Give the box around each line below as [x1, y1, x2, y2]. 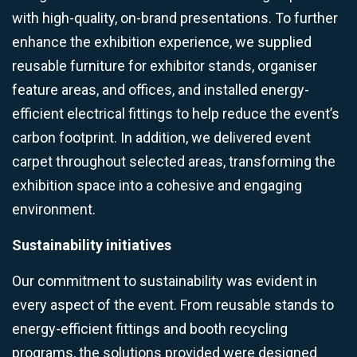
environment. [12, 200, 96, 218]
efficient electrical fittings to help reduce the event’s [12, 104, 339, 122]
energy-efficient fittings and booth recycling [12, 320, 288, 337]
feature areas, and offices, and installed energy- [12, 80, 309, 98]
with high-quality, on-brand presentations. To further [12, 9, 338, 26]
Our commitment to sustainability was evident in [12, 272, 317, 289]
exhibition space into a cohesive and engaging [12, 176, 302, 194]
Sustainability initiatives [12, 236, 171, 253]
